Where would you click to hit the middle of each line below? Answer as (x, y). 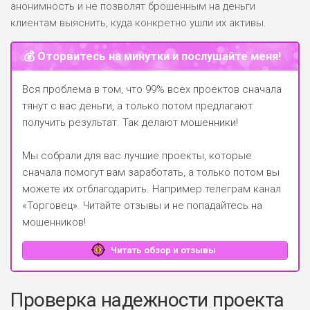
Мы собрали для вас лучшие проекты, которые (137, 156)
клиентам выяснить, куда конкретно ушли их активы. (138, 22)
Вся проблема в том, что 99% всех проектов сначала (152, 90)
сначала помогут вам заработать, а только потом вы (151, 173)
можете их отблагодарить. (86, 189)
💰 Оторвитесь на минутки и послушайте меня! (152, 57)
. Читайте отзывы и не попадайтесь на (170, 206)
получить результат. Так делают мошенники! (130, 123)
